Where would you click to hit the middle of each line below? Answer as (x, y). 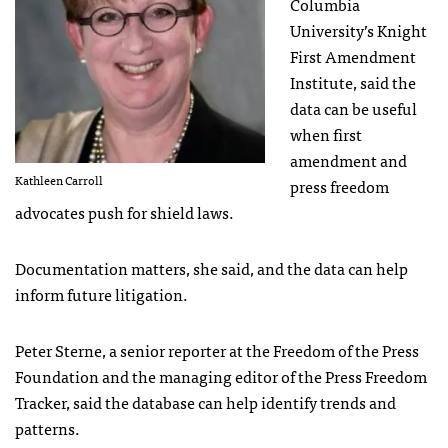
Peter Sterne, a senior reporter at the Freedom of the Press (217, 349)
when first (326, 133)
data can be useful (353, 107)
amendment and (348, 159)
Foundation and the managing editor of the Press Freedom (221, 375)
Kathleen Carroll (59, 179)
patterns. (47, 427)
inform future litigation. (101, 293)
